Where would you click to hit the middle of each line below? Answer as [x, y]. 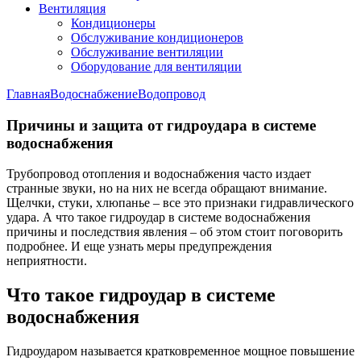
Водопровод [172, 94]
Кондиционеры [113, 23]
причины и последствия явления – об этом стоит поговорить [174, 232]
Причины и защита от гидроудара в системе [161, 125]
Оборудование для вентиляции [156, 66]
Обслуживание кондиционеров [157, 37]
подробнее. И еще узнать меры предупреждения [139, 247]
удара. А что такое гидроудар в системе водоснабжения [158, 218]
